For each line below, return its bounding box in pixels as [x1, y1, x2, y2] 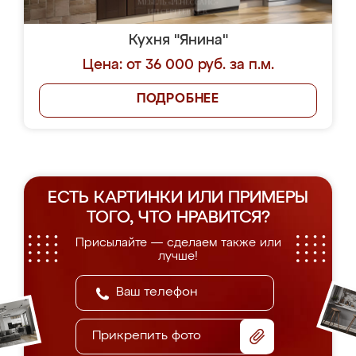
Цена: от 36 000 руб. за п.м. [82, 58, 274, 72]
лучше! [158, 250, 198, 262]
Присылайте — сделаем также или [75, 237, 281, 249]
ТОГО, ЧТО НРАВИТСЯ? [86, 210, 270, 226]
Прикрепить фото [92, 330, 201, 342]
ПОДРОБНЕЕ [136, 93, 220, 106]
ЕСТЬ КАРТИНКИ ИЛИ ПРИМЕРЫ [48, 190, 308, 207]
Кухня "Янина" [128, 33, 228, 48]
